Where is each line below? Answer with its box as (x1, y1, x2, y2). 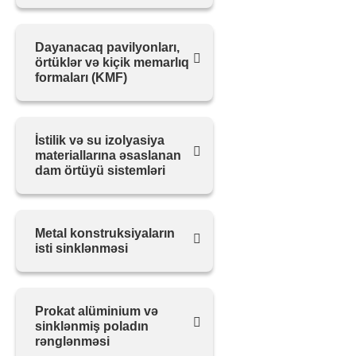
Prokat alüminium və (35, 304, 158, 318)
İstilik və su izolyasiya (35, 133, 164, 147)
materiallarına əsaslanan (35, 149, 181, 162)
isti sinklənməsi (35, 242, 128, 255)
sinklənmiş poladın (35, 319, 149, 333)
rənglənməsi (35, 335, 110, 348)
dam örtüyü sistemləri (35, 164, 165, 177)
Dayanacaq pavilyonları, (35, 41, 180, 54)
